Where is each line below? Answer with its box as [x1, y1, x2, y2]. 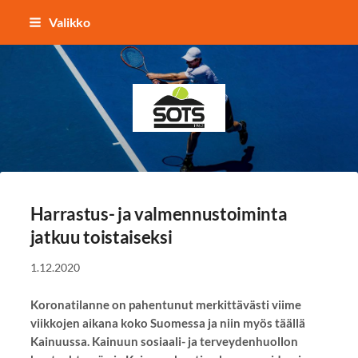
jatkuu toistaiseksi [30, 225, 173, 248]
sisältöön [8, 46, 56, 61]
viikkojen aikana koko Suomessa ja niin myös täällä [30, 315, 305, 330]
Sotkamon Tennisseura [177, 105, 303, 121]
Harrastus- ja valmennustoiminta [30, 202, 288, 225]
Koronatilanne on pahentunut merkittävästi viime [30, 296, 301, 312]
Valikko [48, 14, 91, 30]
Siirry [8, 10, 37, 24]
